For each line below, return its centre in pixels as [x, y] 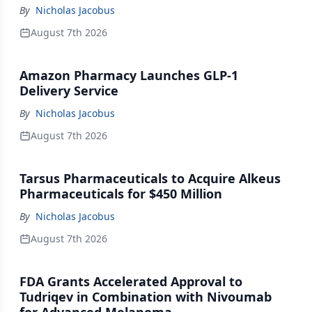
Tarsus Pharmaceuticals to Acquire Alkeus [150, 178]
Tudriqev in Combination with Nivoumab [146, 297]
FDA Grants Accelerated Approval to [131, 281]
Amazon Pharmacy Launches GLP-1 [129, 75]
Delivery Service [69, 91]
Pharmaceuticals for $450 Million [121, 194]
